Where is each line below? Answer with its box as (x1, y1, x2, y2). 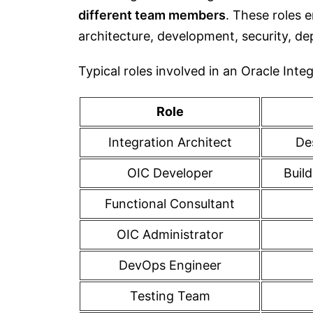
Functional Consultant (105, 196, 235, 211)
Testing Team (129, 289, 210, 303)
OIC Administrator (116, 227, 224, 242)
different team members (78, 8, 226, 22)
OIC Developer (126, 166, 213, 180)
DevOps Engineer (118, 258, 221, 272)
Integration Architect (108, 135, 232, 150)
